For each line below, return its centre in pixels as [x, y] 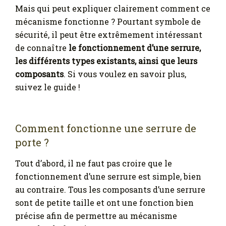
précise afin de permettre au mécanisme [96, 215]
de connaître [42, 47]
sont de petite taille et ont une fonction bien [104, 202]
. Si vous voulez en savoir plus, [125, 74]
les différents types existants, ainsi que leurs [106, 61]
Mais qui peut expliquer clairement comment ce [113, 8]
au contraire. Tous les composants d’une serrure [110, 189]
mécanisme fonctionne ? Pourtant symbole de [108, 21]
